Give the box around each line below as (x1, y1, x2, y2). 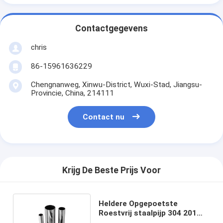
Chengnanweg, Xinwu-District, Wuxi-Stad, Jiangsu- (30, 80, 202, 89)
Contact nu (83, 112, 125, 122)
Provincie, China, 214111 (30, 88, 114, 98)
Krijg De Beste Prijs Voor (62, 165, 161, 176)
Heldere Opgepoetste (98, 199, 178, 208)
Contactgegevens (75, 23, 148, 34)
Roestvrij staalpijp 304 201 (98, 208, 197, 218)
